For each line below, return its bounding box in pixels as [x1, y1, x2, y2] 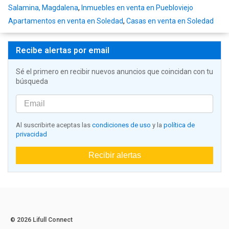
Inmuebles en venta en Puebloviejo [81, 4, 193, 12]
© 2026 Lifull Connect [10, 216, 73, 224]
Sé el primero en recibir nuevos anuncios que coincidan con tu [16, 67, 213, 76]
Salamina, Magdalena [8, 4, 78, 12]
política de [164, 121, 195, 129]
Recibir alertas [88, 151, 141, 160]
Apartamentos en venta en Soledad [8, 17, 123, 26]
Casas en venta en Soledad [126, 17, 214, 26]
